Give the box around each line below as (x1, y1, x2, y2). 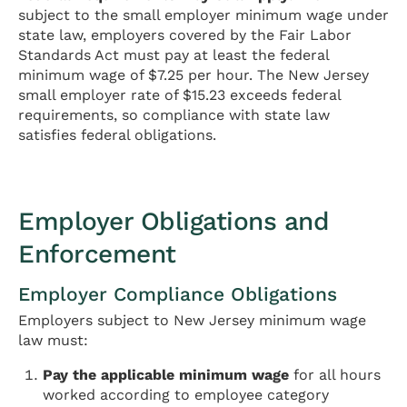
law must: (18, 332, 88, 350)
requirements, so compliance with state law (18, 106, 330, 124)
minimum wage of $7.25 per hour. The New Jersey (18, 66, 369, 84)
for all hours (289, 366, 382, 384)
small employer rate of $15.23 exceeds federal (18, 86, 341, 104)
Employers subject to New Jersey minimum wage (18, 312, 366, 330)
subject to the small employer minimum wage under (18, 6, 389, 25)
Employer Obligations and (18, 206, 329, 237)
